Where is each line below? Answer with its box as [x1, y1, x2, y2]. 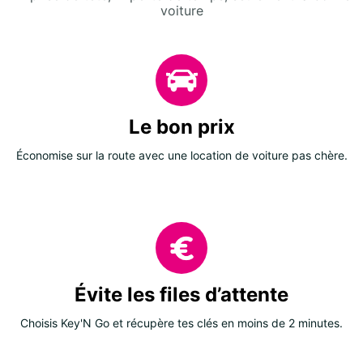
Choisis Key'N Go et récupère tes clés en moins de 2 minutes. [20, 316, 343, 330]
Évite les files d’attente [75, 283, 288, 306]
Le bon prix [128, 115, 235, 139]
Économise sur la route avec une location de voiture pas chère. [15, 148, 348, 162]
